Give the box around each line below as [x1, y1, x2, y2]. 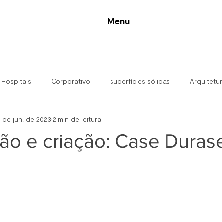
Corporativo [51, 76, 90, 85]
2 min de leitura [53, 114, 101, 123]
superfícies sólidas [110, 76, 170, 85]
